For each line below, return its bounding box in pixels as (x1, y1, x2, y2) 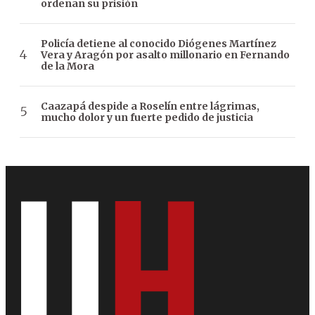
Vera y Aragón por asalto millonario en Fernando (41, 48, 290, 61)
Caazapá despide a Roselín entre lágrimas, (41, 99, 259, 112)
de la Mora (41, 59, 94, 72)
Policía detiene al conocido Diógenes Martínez (41, 37, 276, 50)
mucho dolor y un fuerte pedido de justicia (41, 110, 253, 124)
